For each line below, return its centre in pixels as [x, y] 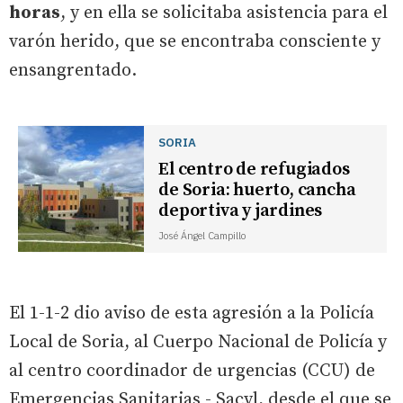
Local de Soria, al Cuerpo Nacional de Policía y [198, 342]
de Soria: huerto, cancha [257, 190]
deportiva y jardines [241, 210]
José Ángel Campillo [202, 235]
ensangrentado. [73, 70]
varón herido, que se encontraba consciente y [195, 41]
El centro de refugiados [254, 169]
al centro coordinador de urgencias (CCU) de [192, 371]
